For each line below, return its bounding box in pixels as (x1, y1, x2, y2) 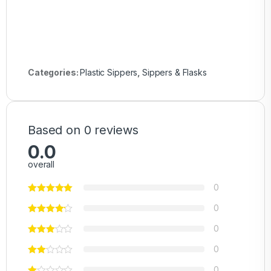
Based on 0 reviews (28, 123, 139, 138)
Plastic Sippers (80, 67, 138, 78)
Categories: (28, 67, 80, 78)
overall (28, 159, 55, 170)
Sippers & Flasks (142, 67, 207, 78)
